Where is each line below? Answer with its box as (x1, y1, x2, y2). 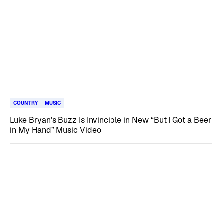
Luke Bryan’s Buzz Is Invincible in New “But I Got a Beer (10, 114, 211, 125)
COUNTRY (13, 99, 38, 106)
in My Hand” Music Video (10, 124, 101, 135)
